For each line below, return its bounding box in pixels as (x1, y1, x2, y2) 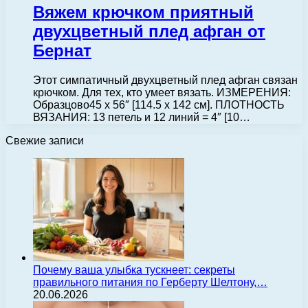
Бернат (33, 41, 91, 60)
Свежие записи (5, 134, 84, 146)
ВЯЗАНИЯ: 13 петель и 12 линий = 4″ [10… (33, 111, 250, 123)
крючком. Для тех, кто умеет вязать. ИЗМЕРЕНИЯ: (33, 86, 291, 98)
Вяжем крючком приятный (33, 2, 254, 21)
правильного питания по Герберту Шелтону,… (33, 276, 267, 288)
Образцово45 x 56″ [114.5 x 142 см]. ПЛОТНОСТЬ (33, 98, 285, 111)
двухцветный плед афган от (33, 21, 265, 41)
